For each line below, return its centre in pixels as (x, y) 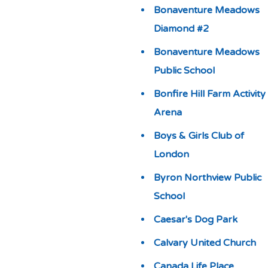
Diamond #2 (181, 29)
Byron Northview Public (207, 178)
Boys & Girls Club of (199, 136)
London (171, 154)
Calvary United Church (205, 243)
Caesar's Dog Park (195, 220)
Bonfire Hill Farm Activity (209, 94)
